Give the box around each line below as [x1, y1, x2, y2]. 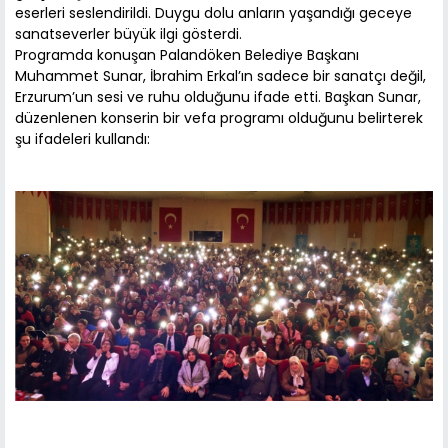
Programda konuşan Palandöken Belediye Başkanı [15, 45, 359, 66]
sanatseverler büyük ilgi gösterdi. [15, 24, 242, 45]
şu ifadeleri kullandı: [15, 129, 150, 150]
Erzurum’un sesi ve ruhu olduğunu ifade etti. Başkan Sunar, [15, 87, 421, 108]
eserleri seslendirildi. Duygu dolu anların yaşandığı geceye [15, 3, 412, 24]
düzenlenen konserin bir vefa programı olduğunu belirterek [15, 108, 423, 129]
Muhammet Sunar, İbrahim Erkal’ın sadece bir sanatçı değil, [15, 66, 426, 87]
